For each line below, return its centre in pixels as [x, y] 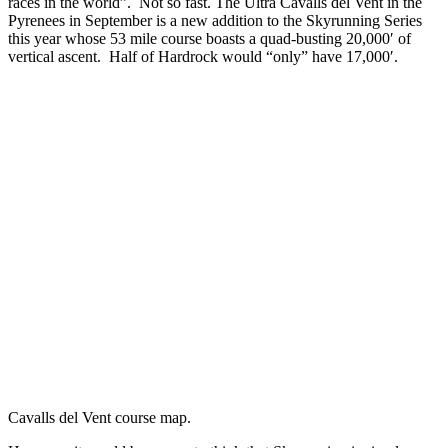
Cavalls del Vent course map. [99, 417]
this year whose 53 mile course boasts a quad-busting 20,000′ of [209, 38]
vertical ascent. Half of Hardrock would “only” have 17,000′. [203, 56]
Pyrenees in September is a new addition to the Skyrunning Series [215, 20]
